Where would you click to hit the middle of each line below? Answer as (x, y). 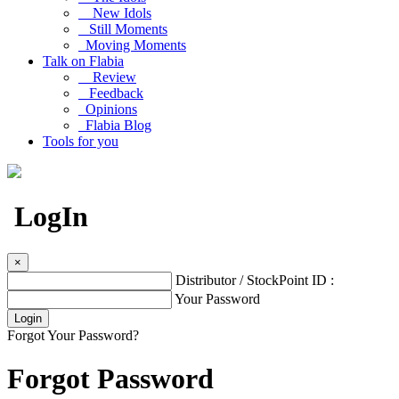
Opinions (108, 109)
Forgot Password (110, 379)
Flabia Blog (115, 125)
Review (107, 77)
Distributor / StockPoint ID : (255, 280)
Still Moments (123, 29)
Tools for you (81, 141)
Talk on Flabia (83, 61)
